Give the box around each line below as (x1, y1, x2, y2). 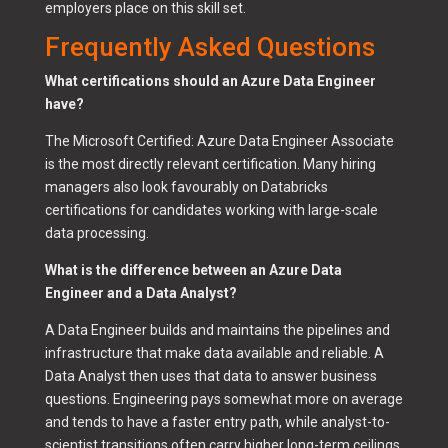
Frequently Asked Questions (44, 32, 375, 63)
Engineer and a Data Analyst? (44, 285, 237, 302)
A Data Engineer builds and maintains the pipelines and (44, 322, 390, 339)
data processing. (44, 225, 149, 242)
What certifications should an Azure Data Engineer (44, 73, 376, 90)
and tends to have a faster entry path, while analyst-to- (44, 414, 390, 431)
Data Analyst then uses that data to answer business (44, 368, 377, 385)
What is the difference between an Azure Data (44, 262, 342, 279)
